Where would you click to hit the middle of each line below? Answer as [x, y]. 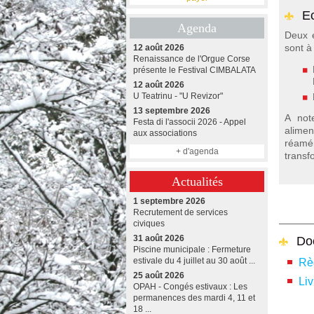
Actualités [197, 182]
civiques [149, 224]
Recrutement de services [180, 212]
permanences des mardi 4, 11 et [194, 298]
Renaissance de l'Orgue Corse [192, 59]
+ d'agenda [197, 151]
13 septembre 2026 [172, 111]
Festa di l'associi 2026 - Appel [190, 122]
